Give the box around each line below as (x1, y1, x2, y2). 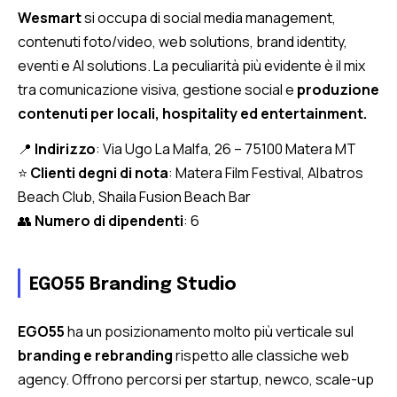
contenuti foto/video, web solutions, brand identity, (18, 32, 347, 52)
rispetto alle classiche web (173, 346, 349, 366)
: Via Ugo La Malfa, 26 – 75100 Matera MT (96, 139, 356, 160)
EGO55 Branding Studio (29, 276, 237, 295)
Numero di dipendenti (32, 211, 183, 231)
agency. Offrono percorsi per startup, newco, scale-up (18, 370, 374, 390)
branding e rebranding (18, 346, 173, 366)
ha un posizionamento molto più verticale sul (67, 322, 354, 342)
